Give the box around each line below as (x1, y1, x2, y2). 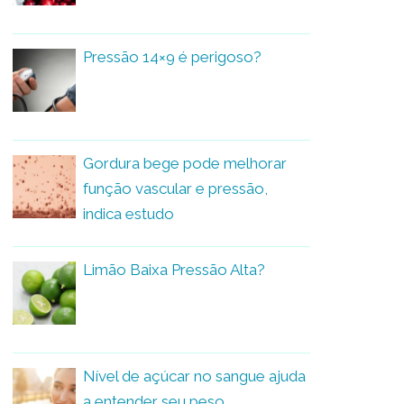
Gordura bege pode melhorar (83, 153, 287, 172)
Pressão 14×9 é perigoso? (83, 47, 262, 66)
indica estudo (83, 204, 174, 223)
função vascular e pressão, (83, 179, 268, 197)
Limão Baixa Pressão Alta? (83, 260, 265, 279)
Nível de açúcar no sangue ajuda (83, 366, 306, 385)
